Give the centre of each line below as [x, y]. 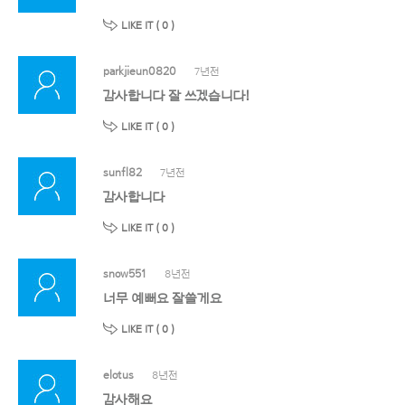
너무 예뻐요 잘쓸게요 [162, 298]
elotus [118, 374]
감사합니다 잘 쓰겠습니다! [176, 96]
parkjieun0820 [140, 71]
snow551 [125, 273]
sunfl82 [122, 172]
